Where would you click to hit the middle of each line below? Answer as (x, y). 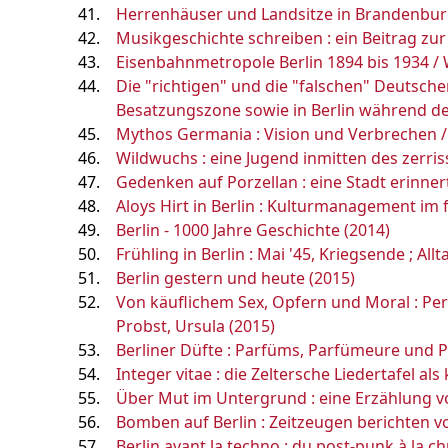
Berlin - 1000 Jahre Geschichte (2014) (253, 230)
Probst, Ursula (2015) (195, 326)
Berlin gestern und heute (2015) (235, 278)
